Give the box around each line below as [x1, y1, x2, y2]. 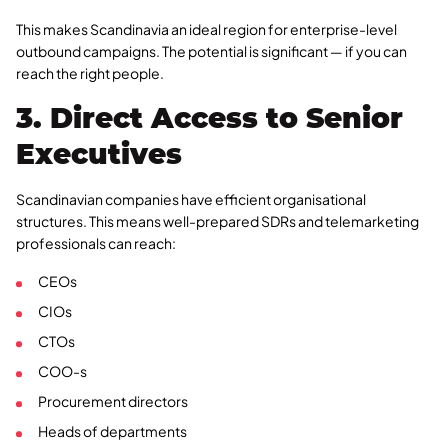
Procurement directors [38, 392, 188, 411]
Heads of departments [38, 422, 187, 441]
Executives [16, 137, 182, 172]
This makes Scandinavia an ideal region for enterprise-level [16, 20, 397, 39]
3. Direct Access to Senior [16, 101, 403, 136]
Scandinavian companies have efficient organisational [16, 190, 366, 209]
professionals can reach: [16, 234, 176, 253]
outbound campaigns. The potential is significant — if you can [16, 42, 407, 61]
